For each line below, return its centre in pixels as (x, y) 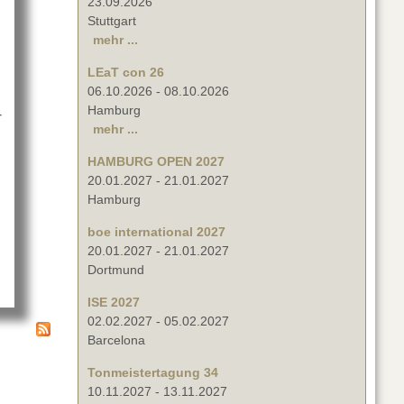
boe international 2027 (156, 232)
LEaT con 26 (126, 73)
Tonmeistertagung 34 (153, 373)
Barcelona (116, 340)
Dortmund (116, 270)
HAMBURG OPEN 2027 (156, 162)
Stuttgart (112, 21)
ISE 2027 (114, 303)
